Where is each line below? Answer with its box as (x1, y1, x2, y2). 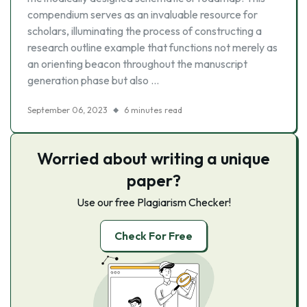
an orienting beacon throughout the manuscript (27, 57, 247, 71)
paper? (126, 170, 181, 191)
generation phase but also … (27, 73, 159, 87)
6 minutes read (124, 105, 182, 115)
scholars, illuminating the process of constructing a (27, 24, 262, 38)
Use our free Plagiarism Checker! (76, 195, 231, 209)
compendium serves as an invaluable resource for (27, 8, 258, 21)
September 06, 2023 (27, 105, 108, 115)
